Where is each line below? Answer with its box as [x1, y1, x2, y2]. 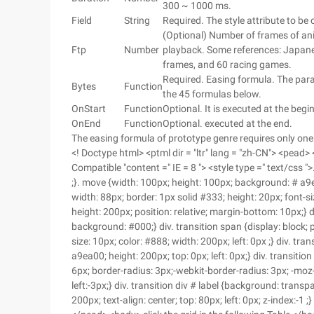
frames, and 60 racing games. [163, 59, 292, 70]
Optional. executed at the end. [163, 118, 292, 129]
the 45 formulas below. [163, 88, 261, 100]
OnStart [71, 103, 106, 114]
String [124, 15, 150, 26]
